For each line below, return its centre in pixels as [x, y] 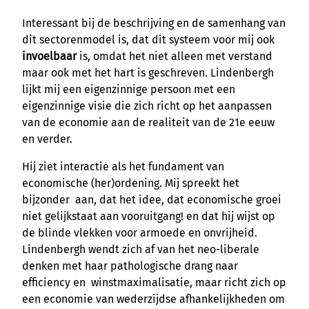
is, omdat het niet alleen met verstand [175, 56]
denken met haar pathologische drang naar [130, 266]
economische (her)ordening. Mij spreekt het [131, 183]
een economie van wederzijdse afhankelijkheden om [153, 299]
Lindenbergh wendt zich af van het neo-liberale [141, 249]
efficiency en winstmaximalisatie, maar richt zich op [154, 282]
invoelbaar [49, 56]
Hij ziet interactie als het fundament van [123, 166]
